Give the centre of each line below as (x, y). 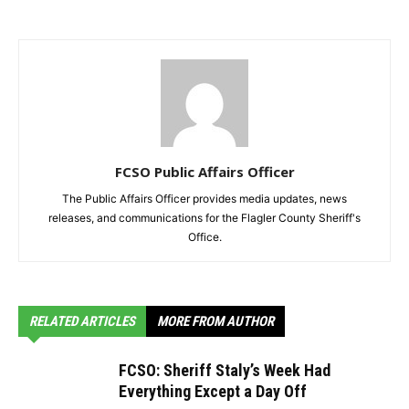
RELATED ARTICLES (82, 321)
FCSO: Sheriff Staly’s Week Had (225, 370)
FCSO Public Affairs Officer (204, 172)
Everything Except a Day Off (213, 391)
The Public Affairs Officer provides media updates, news (204, 199)
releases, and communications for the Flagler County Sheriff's (204, 218)
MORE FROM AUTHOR (215, 321)
